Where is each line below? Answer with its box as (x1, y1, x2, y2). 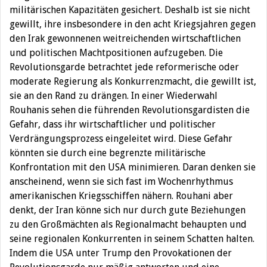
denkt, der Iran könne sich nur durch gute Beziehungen (10, 204, 246, 216)
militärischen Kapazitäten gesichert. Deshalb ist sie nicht (10, 4, 250, 15)
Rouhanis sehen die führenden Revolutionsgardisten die (10, 104, 250, 116)
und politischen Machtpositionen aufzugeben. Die (10, 46, 223, 58)
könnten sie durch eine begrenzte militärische (10, 147, 206, 159)
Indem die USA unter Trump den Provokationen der (10, 247, 232, 259)
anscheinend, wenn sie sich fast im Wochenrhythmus (10, 175, 233, 187)
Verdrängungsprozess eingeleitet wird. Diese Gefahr (10, 132, 232, 144)
